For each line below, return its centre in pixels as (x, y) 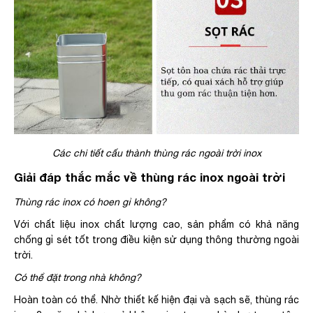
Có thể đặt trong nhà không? (78, 277)
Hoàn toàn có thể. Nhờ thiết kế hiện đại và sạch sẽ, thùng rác (156, 299)
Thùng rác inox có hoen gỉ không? (90, 202)
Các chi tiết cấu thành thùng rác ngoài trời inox (156, 153)
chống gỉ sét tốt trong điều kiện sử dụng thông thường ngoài (156, 239)
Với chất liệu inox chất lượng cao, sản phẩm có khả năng (156, 224)
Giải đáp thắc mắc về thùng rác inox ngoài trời (150, 177)
